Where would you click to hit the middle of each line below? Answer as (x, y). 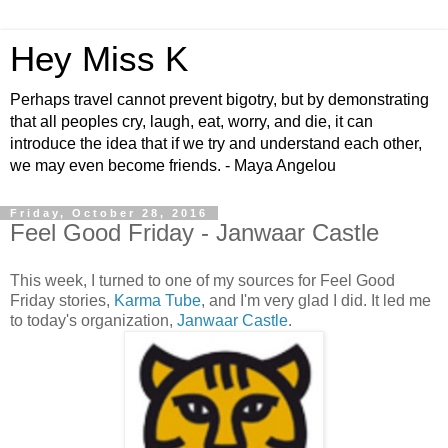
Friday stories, (62, 300)
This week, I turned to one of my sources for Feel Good (202, 280)
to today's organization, (93, 320)
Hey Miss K (99, 59)
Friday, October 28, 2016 (109, 213)
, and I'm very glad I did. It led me (316, 300)
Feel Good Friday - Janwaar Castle (194, 232)
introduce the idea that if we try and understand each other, (216, 143)
